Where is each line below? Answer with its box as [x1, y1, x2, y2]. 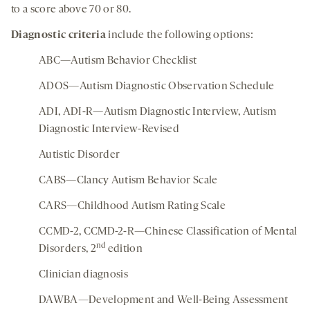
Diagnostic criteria [11, 30, 107, 41]
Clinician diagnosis [39, 269, 129, 280]
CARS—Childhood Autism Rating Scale [39, 201, 226, 212]
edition [105, 244, 143, 255]
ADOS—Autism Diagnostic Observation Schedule [39, 81, 275, 92]
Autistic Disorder [39, 149, 120, 161]
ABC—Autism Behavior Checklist [39, 55, 197, 66]
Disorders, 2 [39, 244, 96, 255]
